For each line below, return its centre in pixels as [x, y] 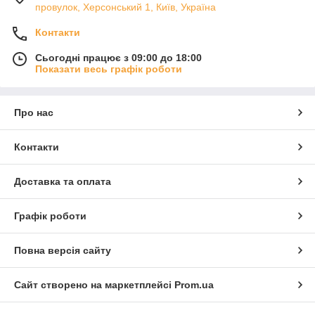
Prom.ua [194, 284]
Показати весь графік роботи [109, 69]
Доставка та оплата [63, 181]
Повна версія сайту [63, 250]
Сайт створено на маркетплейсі [94, 284]
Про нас [34, 112]
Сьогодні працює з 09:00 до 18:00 [118, 57]
